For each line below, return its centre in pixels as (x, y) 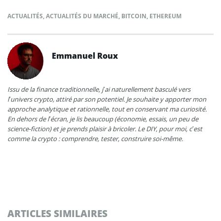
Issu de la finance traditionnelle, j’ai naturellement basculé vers (99, 89)
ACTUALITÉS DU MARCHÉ (82, 16)
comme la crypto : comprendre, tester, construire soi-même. (95, 138)
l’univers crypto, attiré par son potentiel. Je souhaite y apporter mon (107, 99)
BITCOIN (134, 16)
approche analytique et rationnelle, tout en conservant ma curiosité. (107, 109)
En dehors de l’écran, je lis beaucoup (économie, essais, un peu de (103, 119)
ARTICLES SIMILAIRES (57, 213)
